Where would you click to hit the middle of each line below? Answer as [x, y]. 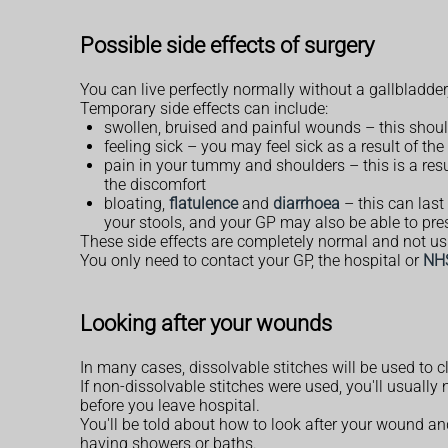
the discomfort [155, 184]
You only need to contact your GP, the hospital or [251, 260]
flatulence [203, 203]
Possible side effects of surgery [227, 44]
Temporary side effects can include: [204, 108]
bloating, [136, 203]
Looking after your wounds [206, 322]
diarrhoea [306, 203]
